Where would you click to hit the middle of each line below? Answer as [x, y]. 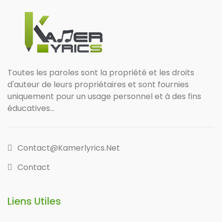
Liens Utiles [34, 201]
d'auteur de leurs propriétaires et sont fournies [98, 85]
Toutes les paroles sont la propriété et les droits [101, 73]
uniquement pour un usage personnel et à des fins [104, 97]
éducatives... [31, 109]
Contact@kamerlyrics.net [69, 148]
